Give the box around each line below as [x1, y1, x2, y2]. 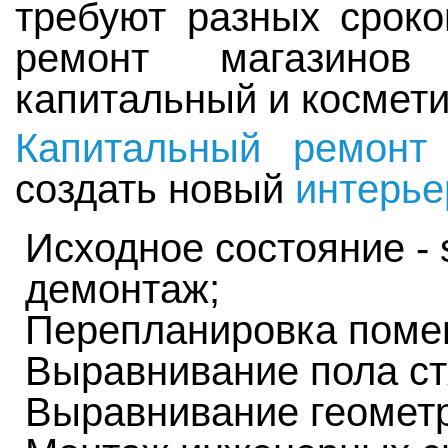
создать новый [15, 166, 295, 211]
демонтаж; [25, 266, 220, 311]
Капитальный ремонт [15, 125, 427, 170]
